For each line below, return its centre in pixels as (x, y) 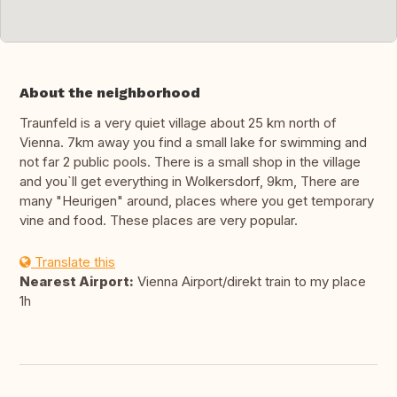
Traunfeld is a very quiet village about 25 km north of (178, 123)
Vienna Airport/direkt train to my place (250, 282)
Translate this (73, 262)
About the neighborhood (110, 93)
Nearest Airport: (77, 282)
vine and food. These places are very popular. (159, 221)
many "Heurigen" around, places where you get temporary (197, 201)
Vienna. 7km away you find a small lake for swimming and (193, 143)
